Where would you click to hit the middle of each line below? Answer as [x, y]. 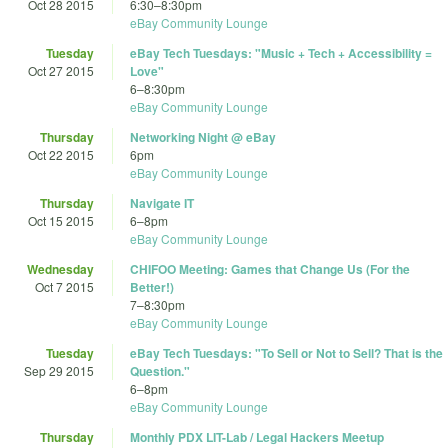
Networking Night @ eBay [203, 137]
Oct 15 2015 [61, 221]
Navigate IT [162, 203]
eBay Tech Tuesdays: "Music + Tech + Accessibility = [281, 53]
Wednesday [60, 269]
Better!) [152, 287]
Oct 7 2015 [64, 287]
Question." [160, 371]
